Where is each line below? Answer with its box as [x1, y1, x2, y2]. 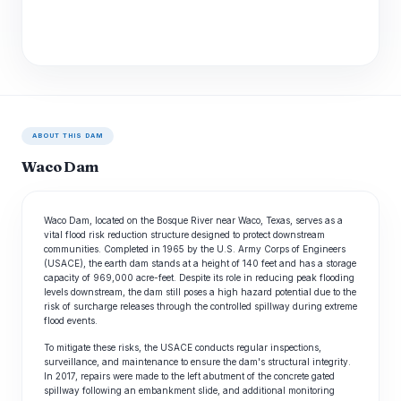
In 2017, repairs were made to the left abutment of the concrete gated [44, 371, 335, 381]
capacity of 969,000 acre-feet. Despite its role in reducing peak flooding [44, 272, 354, 283]
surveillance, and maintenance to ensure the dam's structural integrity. [44, 356, 351, 367]
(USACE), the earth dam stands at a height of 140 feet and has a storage [44, 258, 356, 269]
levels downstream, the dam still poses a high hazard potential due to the [44, 286, 356, 297]
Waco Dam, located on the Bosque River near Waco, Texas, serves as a [44, 215, 343, 226]
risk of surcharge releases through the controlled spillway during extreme [44, 301, 357, 311]
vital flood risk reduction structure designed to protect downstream [44, 229, 325, 240]
